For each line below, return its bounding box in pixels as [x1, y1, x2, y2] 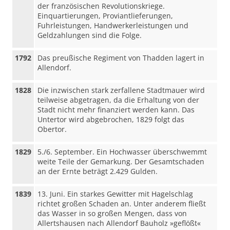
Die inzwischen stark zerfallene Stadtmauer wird [37, 85, 205, 95]
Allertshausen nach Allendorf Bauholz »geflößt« [37, 218, 201, 228]
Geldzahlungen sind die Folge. [37, 30, 142, 40]
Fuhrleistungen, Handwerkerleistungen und [37, 21, 189, 30]
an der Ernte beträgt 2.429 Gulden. [37, 166, 158, 176]
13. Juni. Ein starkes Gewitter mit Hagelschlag [37, 189, 194, 199]
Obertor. [37, 124, 67, 134]
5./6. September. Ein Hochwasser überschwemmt [37, 147, 207, 157]
